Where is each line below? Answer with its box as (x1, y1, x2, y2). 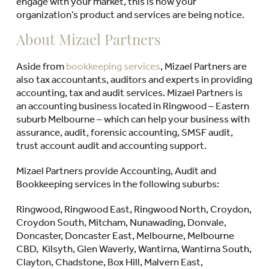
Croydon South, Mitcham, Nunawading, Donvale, (16, 216, 226, 228)
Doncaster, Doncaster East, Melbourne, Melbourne (16, 229, 234, 241)
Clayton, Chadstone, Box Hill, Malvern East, (16, 255, 203, 268)
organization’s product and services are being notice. (16, 8, 244, 20)
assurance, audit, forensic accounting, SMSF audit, (16, 125, 233, 138)
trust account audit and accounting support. (16, 139, 207, 151)
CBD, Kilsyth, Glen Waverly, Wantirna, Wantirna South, (16, 242, 252, 255)
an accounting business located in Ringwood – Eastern (16, 99, 249, 112)
